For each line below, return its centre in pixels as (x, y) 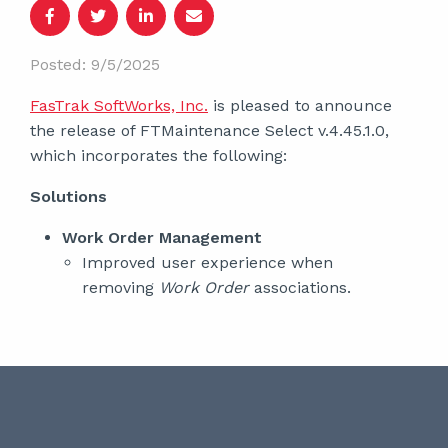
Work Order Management (162, 237)
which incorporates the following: (158, 155)
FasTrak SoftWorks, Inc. (119, 105)
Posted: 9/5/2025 (95, 64)
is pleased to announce (300, 105)
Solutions (68, 196)
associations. (300, 287)
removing (120, 287)
